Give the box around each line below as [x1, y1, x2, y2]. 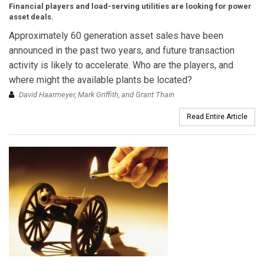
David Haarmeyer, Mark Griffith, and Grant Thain [19, 90, 174, 99]
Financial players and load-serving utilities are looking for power [9, 1, 252, 11]
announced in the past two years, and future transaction [9, 44, 235, 56]
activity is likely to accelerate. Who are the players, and [9, 59, 233, 71]
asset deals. [9, 12, 54, 21]
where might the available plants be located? [9, 74, 192, 85]
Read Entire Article [187, 112, 247, 121]
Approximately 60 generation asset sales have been [9, 29, 223, 41]
